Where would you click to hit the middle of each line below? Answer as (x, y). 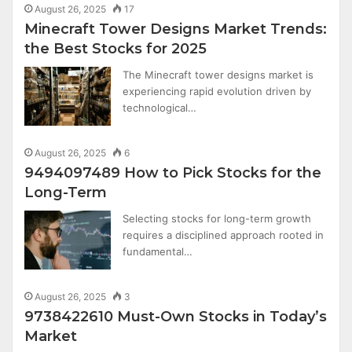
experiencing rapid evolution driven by (217, 91)
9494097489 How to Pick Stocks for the (173, 173)
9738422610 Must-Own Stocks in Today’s (176, 317)
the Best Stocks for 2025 (116, 49)
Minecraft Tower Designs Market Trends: (176, 29)
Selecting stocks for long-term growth (217, 218)
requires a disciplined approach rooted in (224, 235)
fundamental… (158, 251)
